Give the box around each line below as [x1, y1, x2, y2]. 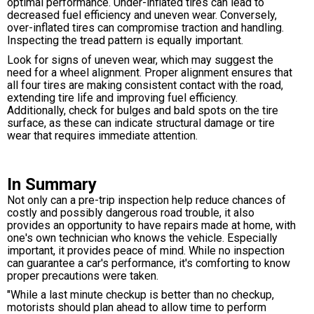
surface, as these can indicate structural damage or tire [7, 116, 275, 130]
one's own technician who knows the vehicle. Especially [7, 231, 278, 245]
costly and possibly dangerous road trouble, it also [7, 205, 254, 219]
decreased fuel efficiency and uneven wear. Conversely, [7, 8, 277, 22]
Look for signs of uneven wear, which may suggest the [7, 53, 273, 67]
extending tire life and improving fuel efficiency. [7, 91, 238, 105]
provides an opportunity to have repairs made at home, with [7, 218, 296, 232]
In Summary [7, 174, 97, 194]
